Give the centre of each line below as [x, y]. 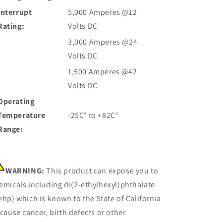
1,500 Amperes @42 [103, 72]
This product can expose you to [101, 171]
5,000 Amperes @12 [103, 12]
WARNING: [25, 171]
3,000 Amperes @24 [103, 42]
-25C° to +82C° [93, 115]
